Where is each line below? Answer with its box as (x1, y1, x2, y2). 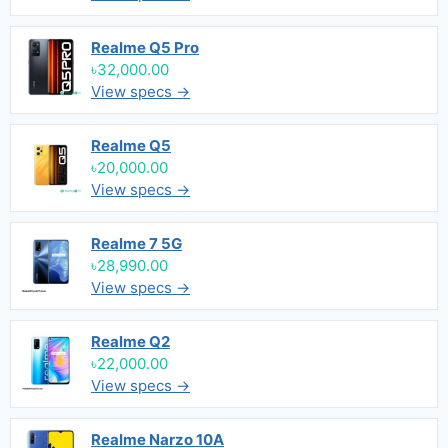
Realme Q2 (91, 332, 170, 351)
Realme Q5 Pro (91, 38, 199, 57)
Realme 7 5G (91, 234, 182, 253)
